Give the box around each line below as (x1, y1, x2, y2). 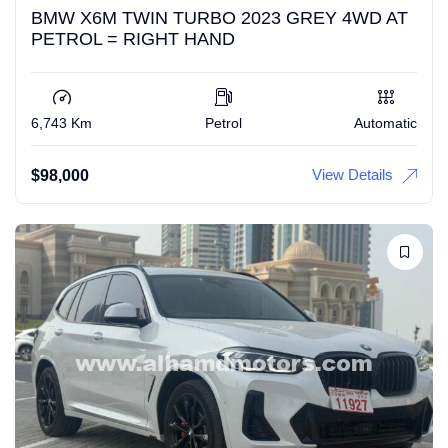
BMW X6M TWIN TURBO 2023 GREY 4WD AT (31, 8, 408, 29)
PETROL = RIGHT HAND (31, 29, 235, 50)
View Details (312, 166, 393, 184)
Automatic (354, 115, 417, 132)
